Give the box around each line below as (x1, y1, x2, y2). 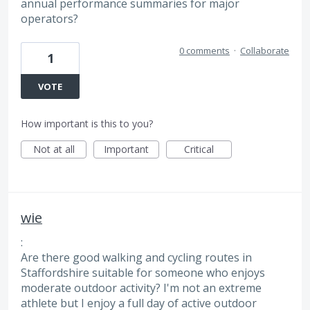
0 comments (179, 44, 230, 57)
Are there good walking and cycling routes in (21, 249, 252, 265)
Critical (184, 142, 214, 156)
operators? (21, 11, 78, 27)
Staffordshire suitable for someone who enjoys (21, 264, 265, 280)
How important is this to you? (21, 116, 153, 130)
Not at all (33, 142, 75, 156)
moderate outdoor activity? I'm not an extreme (21, 280, 262, 295)
